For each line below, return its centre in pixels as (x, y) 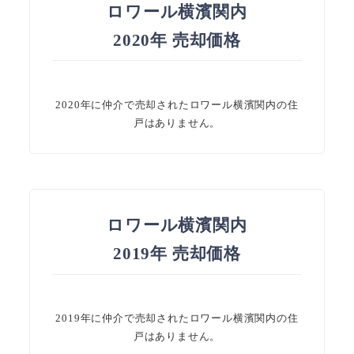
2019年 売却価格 (177, 254)
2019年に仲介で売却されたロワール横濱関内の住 (177, 318)
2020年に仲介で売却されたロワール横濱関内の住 (177, 104)
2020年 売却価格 (177, 41)
